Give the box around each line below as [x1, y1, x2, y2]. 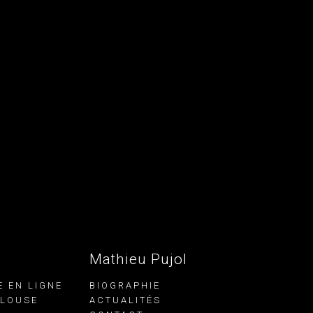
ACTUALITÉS [89, 294, 161, 305]
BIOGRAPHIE [89, 279, 161, 291]
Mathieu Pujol [89, 250, 187, 268]
